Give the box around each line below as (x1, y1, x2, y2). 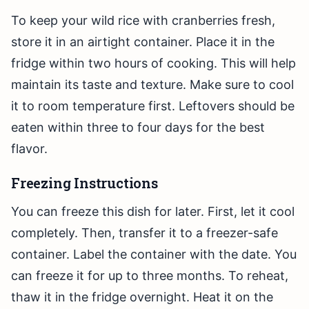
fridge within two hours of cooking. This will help (11, 56, 296, 71)
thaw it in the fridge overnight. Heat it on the (11, 290, 273, 305)
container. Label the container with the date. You (11, 247, 297, 262)
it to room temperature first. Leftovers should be (11, 99, 295, 114)
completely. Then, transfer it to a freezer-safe (11, 226, 278, 241)
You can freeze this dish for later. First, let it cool (11, 204, 295, 219)
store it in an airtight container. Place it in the (11, 34, 275, 50)
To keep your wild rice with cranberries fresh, (11, 13, 275, 28)
